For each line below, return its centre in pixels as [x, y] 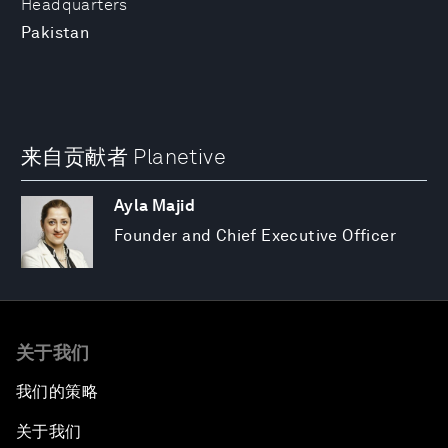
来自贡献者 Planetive [123, 156]
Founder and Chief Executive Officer [255, 236]
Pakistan [55, 32]
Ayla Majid [154, 206]
